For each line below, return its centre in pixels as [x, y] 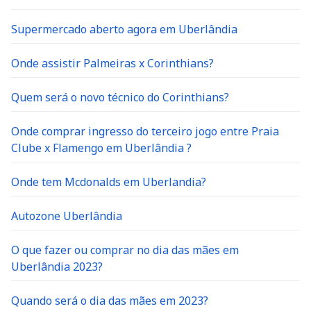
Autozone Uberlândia [67, 216]
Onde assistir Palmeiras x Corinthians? [112, 63]
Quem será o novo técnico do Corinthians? [120, 97]
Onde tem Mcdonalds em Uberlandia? [109, 182]
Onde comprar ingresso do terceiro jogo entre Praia [145, 131]
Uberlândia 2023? [57, 267]
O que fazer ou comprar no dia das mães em [125, 250]
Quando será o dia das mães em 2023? [110, 301]
